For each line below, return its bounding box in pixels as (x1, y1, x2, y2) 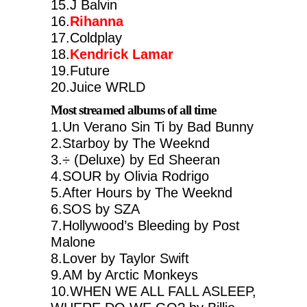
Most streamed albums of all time (51, 102, 216, 117)
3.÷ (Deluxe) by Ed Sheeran (51, 151, 220, 167)
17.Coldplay (51, 29, 122, 45)
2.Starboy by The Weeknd (51, 135, 210, 151)
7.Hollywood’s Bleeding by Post (51, 217, 240, 233)
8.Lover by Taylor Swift (51, 250, 189, 266)
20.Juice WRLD (51, 79, 145, 95)
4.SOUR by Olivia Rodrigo (51, 168, 209, 184)
